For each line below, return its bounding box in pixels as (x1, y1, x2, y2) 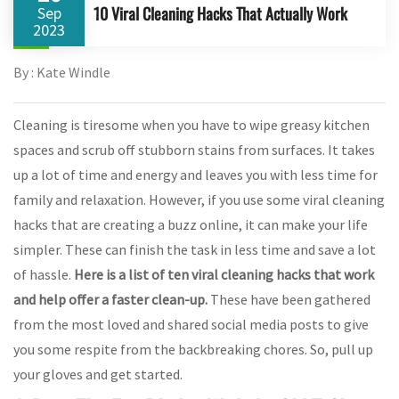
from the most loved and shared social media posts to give (13, 314, 369, 333)
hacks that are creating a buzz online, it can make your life (13, 215, 368, 233)
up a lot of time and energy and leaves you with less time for (13, 165, 378, 183)
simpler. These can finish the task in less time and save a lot (13, 240, 376, 258)
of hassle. (13, 265, 74, 283)
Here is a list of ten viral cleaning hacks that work (74, 265, 374, 283)
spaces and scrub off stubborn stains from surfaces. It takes (13, 140, 375, 159)
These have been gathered (210, 289, 370, 308)
